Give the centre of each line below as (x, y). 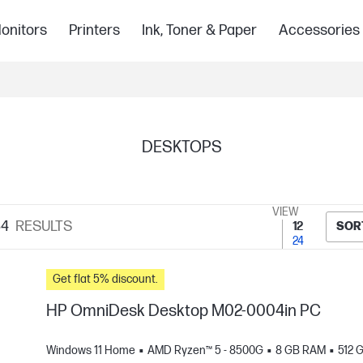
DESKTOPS (181, 147)
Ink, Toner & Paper (199, 30)
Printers (94, 30)
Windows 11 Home (91, 350)
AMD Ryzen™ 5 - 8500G (205, 350)
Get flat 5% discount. (105, 279)
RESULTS (43, 226)
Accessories (319, 30)
